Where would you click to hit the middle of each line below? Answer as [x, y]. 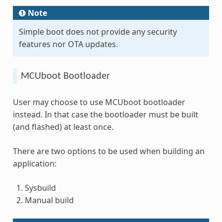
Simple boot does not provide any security [98, 31]
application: [34, 163]
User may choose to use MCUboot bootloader [99, 102]
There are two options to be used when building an [109, 151]
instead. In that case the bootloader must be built [105, 114]
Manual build [49, 200]
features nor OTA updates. [68, 44]
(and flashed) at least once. [63, 127]
